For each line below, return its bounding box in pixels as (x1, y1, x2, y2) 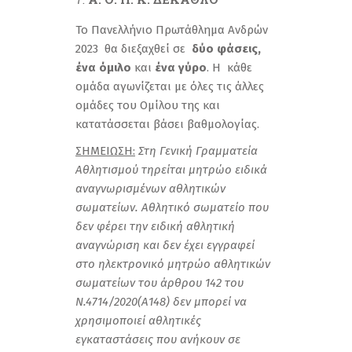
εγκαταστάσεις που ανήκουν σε (75, 332, 240, 346)
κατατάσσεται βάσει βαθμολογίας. (75, 117, 259, 131)
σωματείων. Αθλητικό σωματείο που (75, 200, 269, 214)
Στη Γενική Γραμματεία (138, 144, 258, 158)
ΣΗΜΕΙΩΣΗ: (75, 144, 135, 158)
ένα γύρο (155, 60, 207, 75)
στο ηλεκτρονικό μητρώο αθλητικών (75, 257, 270, 271)
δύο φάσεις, (192, 42, 261, 56)
